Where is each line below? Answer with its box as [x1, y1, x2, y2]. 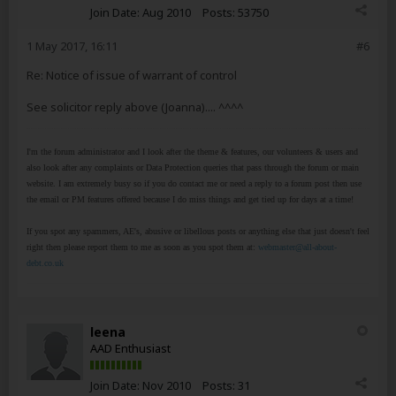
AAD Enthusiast [90, 340, 171, 356]
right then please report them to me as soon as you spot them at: [27, 242, 258, 252]
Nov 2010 [142, 377, 191, 393]
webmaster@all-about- [258, 242, 337, 252]
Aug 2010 [142, 4, 191, 20]
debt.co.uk [27, 258, 64, 268]
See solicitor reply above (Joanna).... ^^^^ [27, 99, 243, 115]
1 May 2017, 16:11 [27, 38, 118, 54]
